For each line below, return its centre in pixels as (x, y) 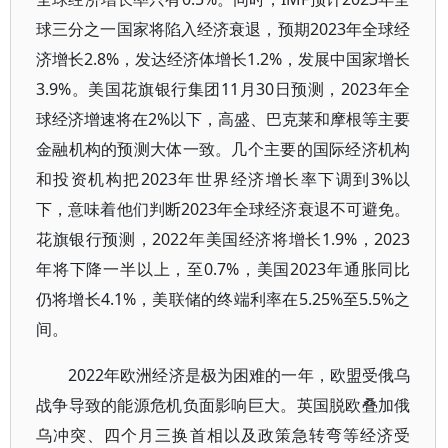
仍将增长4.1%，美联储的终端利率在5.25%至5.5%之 (223, 299)
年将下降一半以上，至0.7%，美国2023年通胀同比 (223, 269)
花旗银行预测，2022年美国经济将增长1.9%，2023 (223, 239)
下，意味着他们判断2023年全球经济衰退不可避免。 (223, 209)
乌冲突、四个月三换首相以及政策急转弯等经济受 (223, 435)
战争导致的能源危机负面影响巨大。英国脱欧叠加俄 (223, 405)
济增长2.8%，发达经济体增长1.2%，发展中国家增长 (223, 59)
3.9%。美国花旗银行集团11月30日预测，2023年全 (223, 89)
